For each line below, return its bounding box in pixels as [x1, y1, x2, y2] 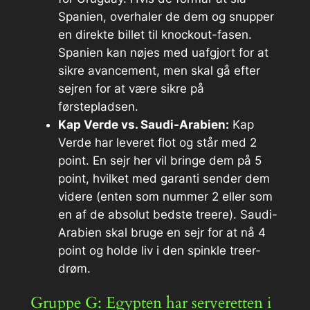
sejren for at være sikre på [57, 81, 204, 95]
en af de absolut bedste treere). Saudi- [57, 207, 277, 221]
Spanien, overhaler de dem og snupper [57, 9, 274, 24]
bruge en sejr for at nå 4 [127, 225, 266, 239]
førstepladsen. [57, 99, 138, 113]
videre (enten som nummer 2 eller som [57, 189, 273, 203]
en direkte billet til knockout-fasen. [57, 27, 252, 42]
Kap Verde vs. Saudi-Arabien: [57, 117, 229, 131]
